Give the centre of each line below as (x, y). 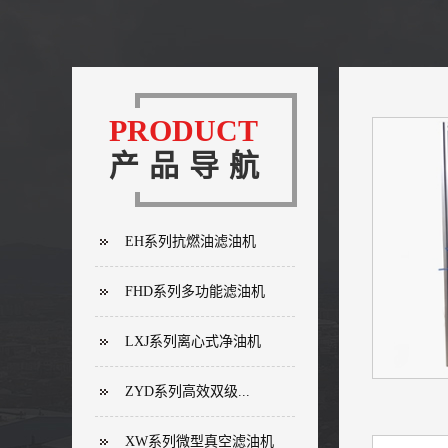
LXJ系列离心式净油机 (193, 341)
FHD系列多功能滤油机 (195, 291)
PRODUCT (183, 130)
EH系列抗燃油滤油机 (190, 241)
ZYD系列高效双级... (187, 391)
